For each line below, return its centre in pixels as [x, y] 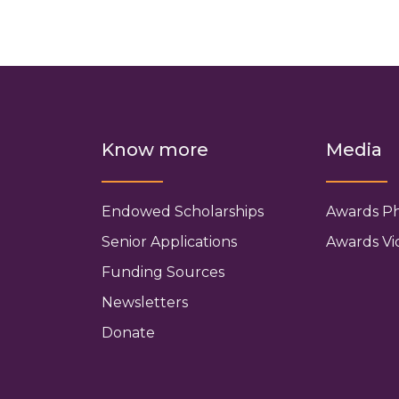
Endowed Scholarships [182, 212]
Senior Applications [169, 242]
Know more [155, 150]
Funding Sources [163, 272]
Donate [128, 333]
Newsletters [144, 302]
